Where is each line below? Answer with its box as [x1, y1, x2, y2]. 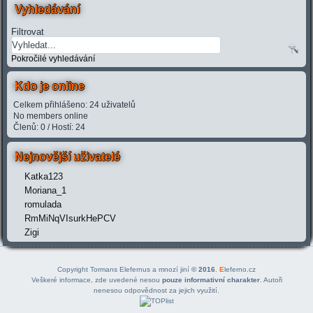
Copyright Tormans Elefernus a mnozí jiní [57, 265, 189, 274]
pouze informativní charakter [161, 276, 260, 284]
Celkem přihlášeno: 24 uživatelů [13, 100, 136, 110]
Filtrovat [11, 27, 45, 38]
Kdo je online [15, 80, 85, 93]
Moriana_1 [24, 185, 67, 196]
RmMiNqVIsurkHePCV [24, 213, 117, 224]
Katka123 [24, 171, 64, 182]
